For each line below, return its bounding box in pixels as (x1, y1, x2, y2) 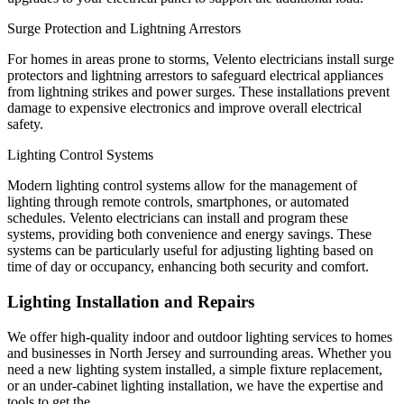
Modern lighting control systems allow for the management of (7, 178, 357, 194)
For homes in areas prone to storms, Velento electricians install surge (7, 51, 394, 68)
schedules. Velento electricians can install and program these (7, 210, 348, 226)
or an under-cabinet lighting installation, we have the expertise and (7, 377, 383, 393)
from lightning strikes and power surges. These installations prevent (7, 84, 390, 100)
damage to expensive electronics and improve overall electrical (7, 100, 362, 116)
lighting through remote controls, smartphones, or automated (7, 194, 349, 210)
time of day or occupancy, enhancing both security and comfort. (7, 259, 369, 275)
